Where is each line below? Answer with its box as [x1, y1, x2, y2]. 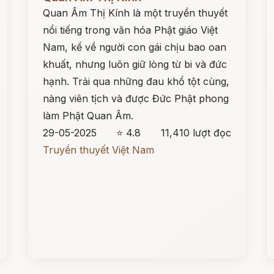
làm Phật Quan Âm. [43, 109, 134, 122]
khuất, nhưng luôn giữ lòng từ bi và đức [43, 58, 228, 70]
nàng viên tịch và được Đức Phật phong [43, 92, 229, 105]
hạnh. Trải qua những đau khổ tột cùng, [43, 75, 230, 87]
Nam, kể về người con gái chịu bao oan [43, 41, 227, 53]
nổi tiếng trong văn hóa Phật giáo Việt [43, 24, 218, 36]
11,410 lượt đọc [160, 127, 231, 139]
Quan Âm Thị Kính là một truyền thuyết [43, 7, 228, 19]
